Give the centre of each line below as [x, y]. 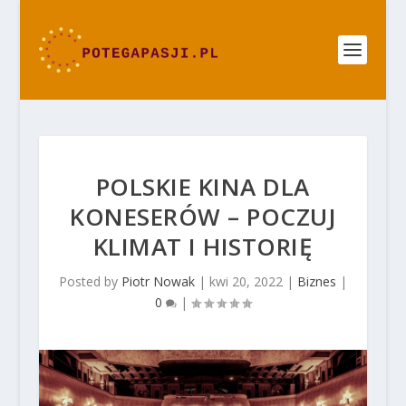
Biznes [316, 281]
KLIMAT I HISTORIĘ [203, 246]
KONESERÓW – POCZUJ [203, 217]
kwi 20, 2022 [246, 281]
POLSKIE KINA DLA [203, 187]
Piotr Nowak [158, 281]
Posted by [90, 281]
